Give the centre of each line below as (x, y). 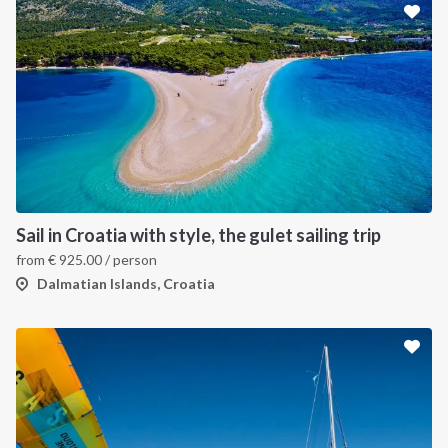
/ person (129, 260)
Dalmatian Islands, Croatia (126, 284)
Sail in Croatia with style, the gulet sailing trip (198, 235)
